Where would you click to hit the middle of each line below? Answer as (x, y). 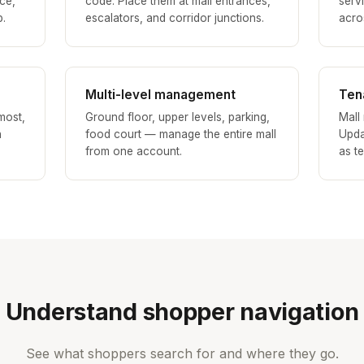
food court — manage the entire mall (181, 134)
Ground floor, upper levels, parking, (178, 117)
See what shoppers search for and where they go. (182, 354)
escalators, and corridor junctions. (175, 18)
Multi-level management (160, 95)
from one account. (134, 152)
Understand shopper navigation (182, 312)
